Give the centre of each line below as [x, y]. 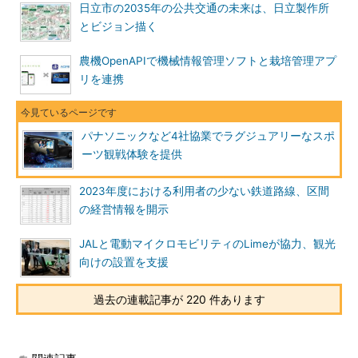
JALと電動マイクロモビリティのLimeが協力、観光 [207, 244]
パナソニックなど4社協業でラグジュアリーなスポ [208, 136]
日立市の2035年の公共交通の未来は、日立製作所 [204, 8]
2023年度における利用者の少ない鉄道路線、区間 [204, 191]
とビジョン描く [118, 26]
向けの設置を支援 [124, 262]
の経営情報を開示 [124, 209]
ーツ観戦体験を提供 [132, 154]
